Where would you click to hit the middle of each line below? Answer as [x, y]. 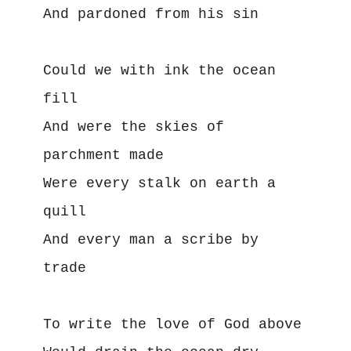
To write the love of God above [172, 324]
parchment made [103, 155]
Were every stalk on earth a [159, 183]
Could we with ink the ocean [159, 70]
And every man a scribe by [150, 239]
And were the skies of [133, 127]
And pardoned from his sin [150, 14]
